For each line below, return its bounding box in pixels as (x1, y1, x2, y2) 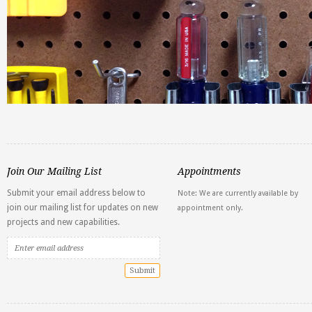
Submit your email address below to (7, 188, 146, 198)
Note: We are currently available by (178, 189, 298, 198)
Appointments (178, 166, 241, 177)
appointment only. (178, 203, 243, 212)
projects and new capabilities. (7, 217, 120, 227)
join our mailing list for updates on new (7, 203, 158, 212)
